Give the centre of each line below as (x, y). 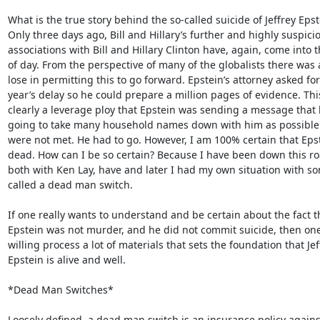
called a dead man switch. (70, 184)
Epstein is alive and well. (66, 259)
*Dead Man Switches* (60, 289)
